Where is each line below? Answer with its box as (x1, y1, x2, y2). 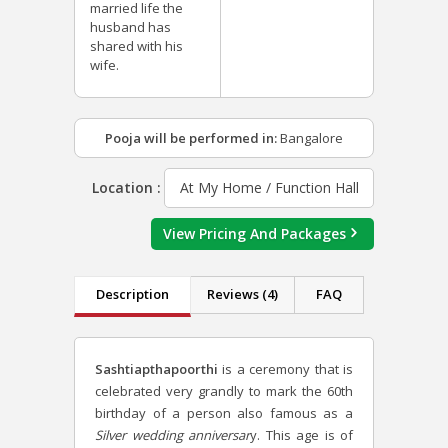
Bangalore (277, 129, 343, 148)
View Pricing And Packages (163, 224, 346, 244)
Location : (92, 178, 161, 198)
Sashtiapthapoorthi (95, 360, 218, 379)
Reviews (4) (207, 284, 278, 303)
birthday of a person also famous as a (95, 404, 353, 423)
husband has (90, 18, 171, 37)
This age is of (265, 426, 353, 445)
